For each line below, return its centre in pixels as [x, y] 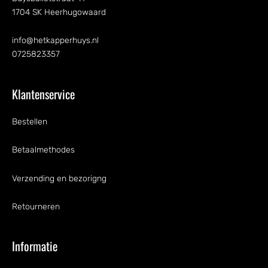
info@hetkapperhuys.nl [55, 41]
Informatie [35, 246]
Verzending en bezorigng [59, 178]
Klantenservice [43, 94]
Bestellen [30, 121]
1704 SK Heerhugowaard [59, 12]
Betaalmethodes [43, 150]
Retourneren [36, 207]
